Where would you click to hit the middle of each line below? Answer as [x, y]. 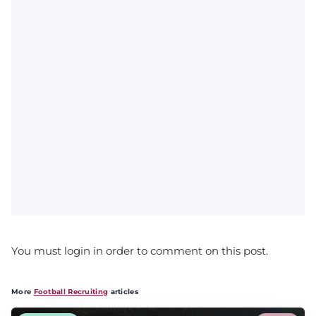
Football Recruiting [71, 291]
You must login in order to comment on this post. [140, 250]
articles [123, 291]
